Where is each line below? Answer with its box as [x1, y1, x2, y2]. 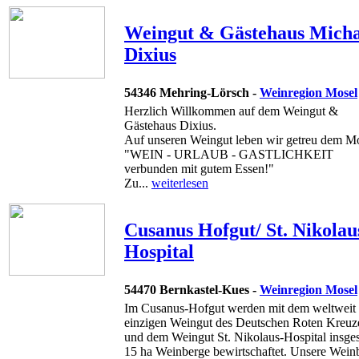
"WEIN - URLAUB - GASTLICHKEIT [124, 147, 333, 161]
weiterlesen [151, 175, 208, 190]
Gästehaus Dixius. [124, 118, 216, 132]
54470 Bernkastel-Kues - [124, 282, 260, 296]
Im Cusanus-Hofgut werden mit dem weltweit [124, 301, 356, 315]
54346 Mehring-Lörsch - [124, 85, 260, 99]
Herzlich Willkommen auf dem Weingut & [124, 103, 338, 118]
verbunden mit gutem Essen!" [124, 161, 274, 175]
